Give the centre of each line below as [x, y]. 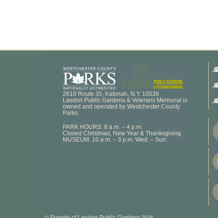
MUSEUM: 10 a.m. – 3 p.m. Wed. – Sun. [115, 139]
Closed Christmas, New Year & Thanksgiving [122, 133]
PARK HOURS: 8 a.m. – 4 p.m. [103, 127]
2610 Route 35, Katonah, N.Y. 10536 [111, 94]
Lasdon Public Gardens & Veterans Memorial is [125, 100]
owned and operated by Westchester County [122, 107]
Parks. [71, 113]
